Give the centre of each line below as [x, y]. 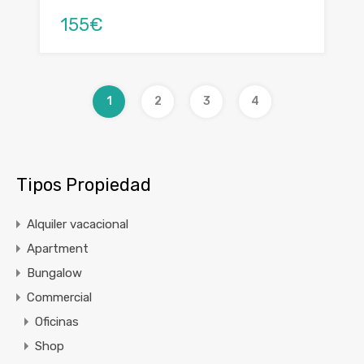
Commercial [59, 297]
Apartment [58, 248]
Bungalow [54, 273]
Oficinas [57, 321]
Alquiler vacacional [78, 224]
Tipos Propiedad [84, 184]
